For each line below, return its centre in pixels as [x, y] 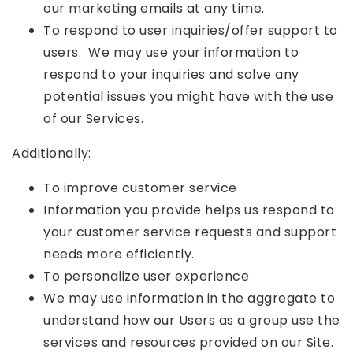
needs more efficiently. [119, 254]
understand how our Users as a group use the [192, 320]
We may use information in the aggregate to [189, 298]
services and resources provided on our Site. [188, 342]
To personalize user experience [146, 276]
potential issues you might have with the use [188, 97]
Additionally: [52, 153]
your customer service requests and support [190, 232]
